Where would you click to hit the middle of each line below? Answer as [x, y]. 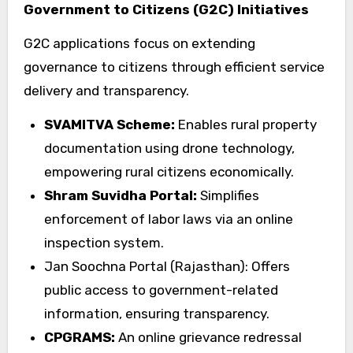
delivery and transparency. [106, 90]
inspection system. [104, 242]
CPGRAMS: [81, 337]
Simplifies [228, 195]
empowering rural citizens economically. [169, 171]
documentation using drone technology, [169, 148]
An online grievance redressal [210, 337]
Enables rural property [245, 124]
